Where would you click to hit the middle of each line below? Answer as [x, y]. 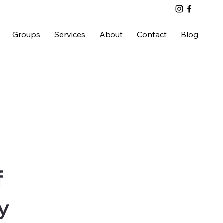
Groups [26, 34]
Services [69, 34]
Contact [152, 34]
